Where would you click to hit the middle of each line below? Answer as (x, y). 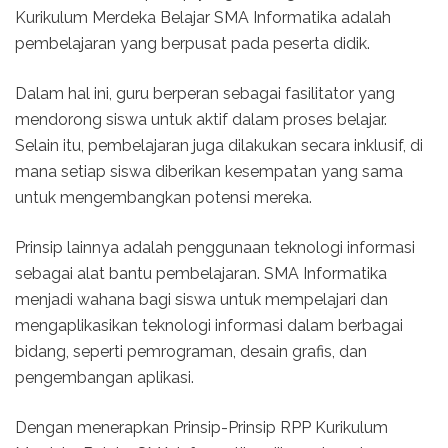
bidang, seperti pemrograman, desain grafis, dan (191, 351)
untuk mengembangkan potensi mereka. (163, 197)
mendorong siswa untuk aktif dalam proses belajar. (201, 119)
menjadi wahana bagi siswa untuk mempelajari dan (201, 299)
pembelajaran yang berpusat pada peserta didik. (192, 43)
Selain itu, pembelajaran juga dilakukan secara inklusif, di (219, 145)
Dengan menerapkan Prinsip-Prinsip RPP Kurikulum (201, 427)
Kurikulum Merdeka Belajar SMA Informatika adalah (203, 17)
